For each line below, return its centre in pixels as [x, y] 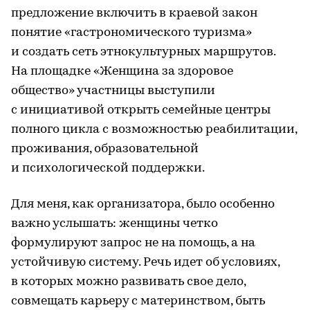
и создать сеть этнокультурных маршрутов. [143, 52]
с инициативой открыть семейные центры [141, 110]
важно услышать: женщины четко [115, 224]
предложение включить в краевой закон [134, 13]
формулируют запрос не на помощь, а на [133, 243]
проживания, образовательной [105, 149]
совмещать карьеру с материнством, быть [138, 301]
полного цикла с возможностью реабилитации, [154, 129]
